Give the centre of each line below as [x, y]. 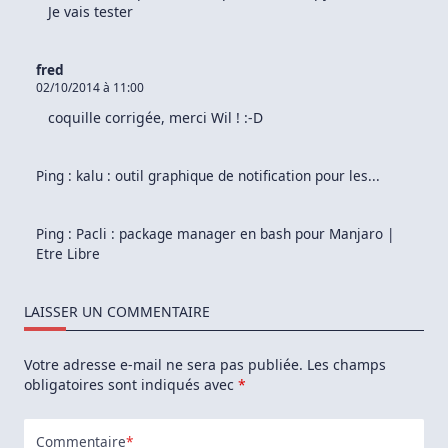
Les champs [346, 365]
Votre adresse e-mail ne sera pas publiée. [163, 365]
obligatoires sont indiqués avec [131, 385]
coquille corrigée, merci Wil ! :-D [155, 118]
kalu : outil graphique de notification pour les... [228, 176]
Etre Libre [68, 254]
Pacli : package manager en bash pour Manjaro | [235, 234]
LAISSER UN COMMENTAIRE [117, 312]
